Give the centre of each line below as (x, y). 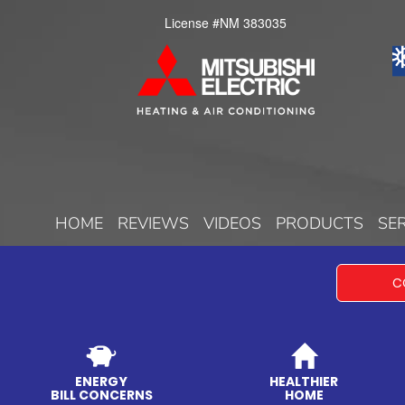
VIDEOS (232, 223)
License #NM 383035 (226, 23)
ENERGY (101, 381)
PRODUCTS (320, 223)
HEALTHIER (304, 381)
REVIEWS (153, 223)
